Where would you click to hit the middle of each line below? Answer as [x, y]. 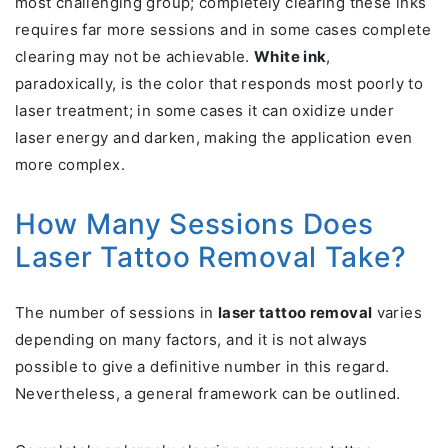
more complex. [70, 165]
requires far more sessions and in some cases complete [223, 30]
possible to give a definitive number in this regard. [202, 367]
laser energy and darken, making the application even [214, 138]
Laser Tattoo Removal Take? [211, 257]
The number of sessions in [116, 313]
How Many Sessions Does [194, 224]
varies [397, 313]
